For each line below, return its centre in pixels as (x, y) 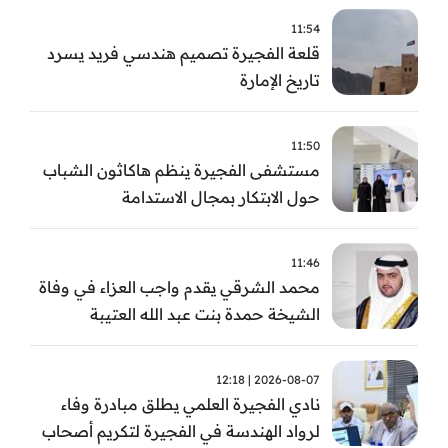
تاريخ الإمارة (280, 79)
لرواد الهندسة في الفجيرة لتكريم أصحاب (181, 430)
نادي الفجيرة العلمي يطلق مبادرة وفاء (190, 403)
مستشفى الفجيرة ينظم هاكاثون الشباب (181, 169)
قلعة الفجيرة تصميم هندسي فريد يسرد (183, 52)
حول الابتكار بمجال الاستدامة (221, 196)
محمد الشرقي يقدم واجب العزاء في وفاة (179, 286)
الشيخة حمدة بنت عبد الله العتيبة (205, 313)
